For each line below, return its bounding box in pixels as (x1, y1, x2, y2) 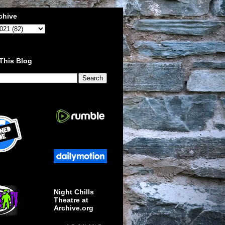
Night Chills (54, 188, 94, 196)
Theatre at (54, 196, 88, 204)
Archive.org (54, 204, 93, 212)
